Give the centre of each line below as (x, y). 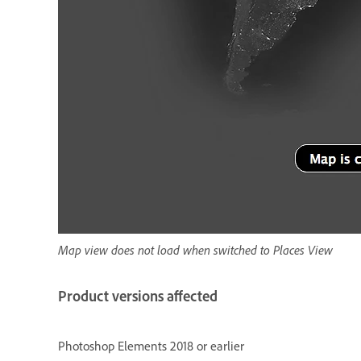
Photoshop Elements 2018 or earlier (151, 345)
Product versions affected (138, 296)
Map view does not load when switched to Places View (195, 249)
